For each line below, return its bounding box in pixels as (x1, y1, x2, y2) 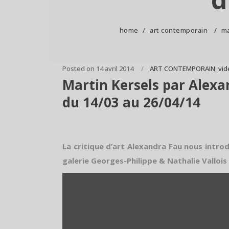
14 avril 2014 (96, 64, 133, 73)
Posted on (62, 64, 95, 73)
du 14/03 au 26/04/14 (62, 93, 200, 111)
